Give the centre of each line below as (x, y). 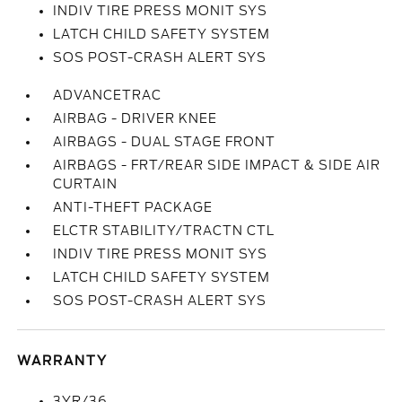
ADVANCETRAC (108, 95)
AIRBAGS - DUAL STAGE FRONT (165, 142)
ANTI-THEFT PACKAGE (133, 207)
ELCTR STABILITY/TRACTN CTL (164, 231)
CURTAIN (86, 184)
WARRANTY (63, 361)
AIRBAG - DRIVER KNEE (135, 118)
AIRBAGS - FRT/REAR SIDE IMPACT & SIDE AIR (217, 165)
